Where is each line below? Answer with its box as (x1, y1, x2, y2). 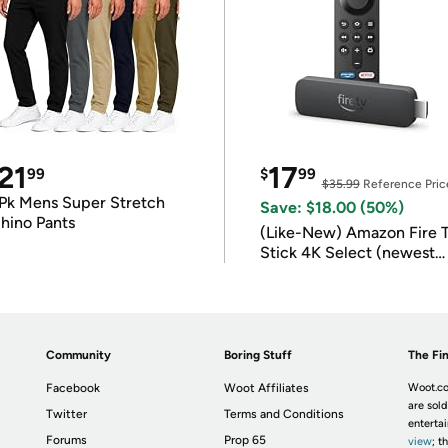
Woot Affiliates (224, 381, 310, 395)
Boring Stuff (224, 348, 293, 362)
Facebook (46, 381, 101, 395)
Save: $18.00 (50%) (259, 198, 404, 217)
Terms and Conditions (224, 407, 345, 421)
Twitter (46, 407, 88, 421)
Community (46, 348, 112, 362)
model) (259, 263, 311, 282)
